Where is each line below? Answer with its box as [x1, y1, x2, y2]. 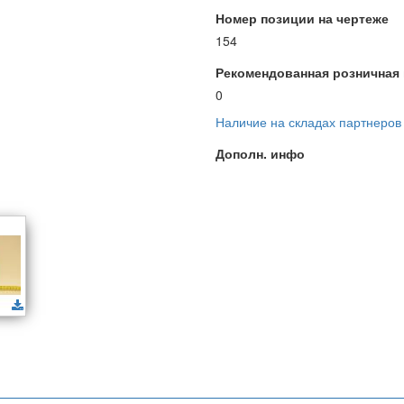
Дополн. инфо [216, 144, 305, 162]
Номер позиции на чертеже [216, 9, 389, 27]
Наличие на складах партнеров [216, 113, 401, 131]
